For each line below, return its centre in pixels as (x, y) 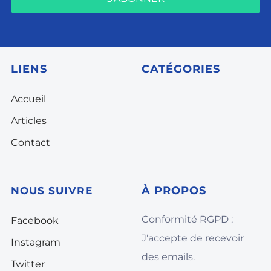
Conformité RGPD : (187, 219)
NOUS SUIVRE (52, 191)
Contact (31, 142)
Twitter (28, 264)
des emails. (168, 257)
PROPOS (178, 191)
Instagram (36, 242)
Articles (29, 121)
